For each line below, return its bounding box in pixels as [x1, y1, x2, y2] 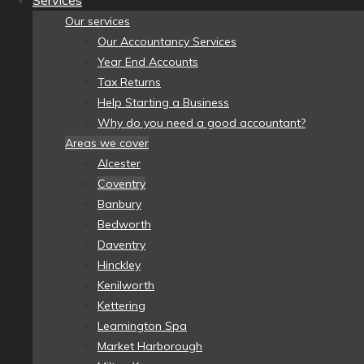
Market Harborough [97, 339, 202, 354]
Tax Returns [97, 75, 161, 90]
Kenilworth [97, 278, 154, 293]
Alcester [97, 156, 141, 171]
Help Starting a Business [97, 95, 229, 110]
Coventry [97, 176, 145, 192]
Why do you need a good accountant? [97, 115, 305, 131]
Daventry [97, 237, 145, 253]
